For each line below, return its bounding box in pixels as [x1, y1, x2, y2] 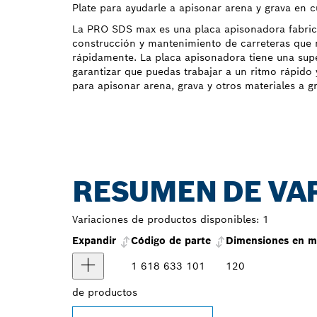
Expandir [72, 234, 120, 248]
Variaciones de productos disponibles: [72, 213, 259, 226]
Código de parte [131, 234, 211, 248]
